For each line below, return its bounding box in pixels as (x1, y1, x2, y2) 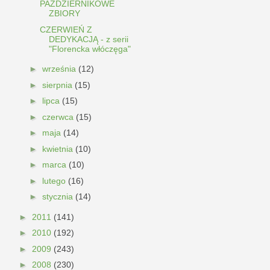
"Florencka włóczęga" (48, 43, 131, 54)
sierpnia (42, 80, 75, 90)
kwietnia (42, 143, 75, 154)
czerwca (42, 111, 76, 122)
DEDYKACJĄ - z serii (48, 34, 128, 44)
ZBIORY (48, 8, 80, 19)
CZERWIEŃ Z (39, 24, 92, 34)
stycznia (42, 192, 75, 202)
